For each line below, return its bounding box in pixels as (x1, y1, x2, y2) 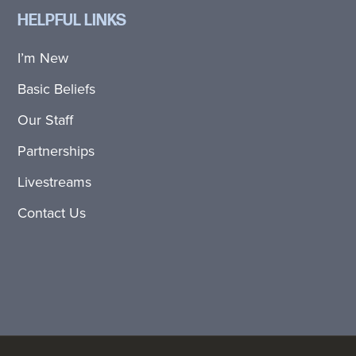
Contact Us (17, 203, 87, 223)
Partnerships (17, 141, 95, 161)
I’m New (17, 48, 69, 68)
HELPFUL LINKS (17, 11, 127, 31)
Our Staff (17, 110, 74, 130)
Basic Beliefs (17, 79, 96, 99)
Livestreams (17, 172, 92, 192)
